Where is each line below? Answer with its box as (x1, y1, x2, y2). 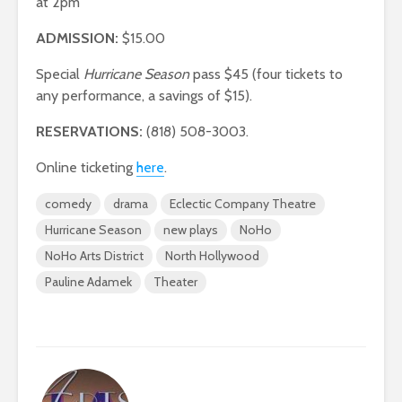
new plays (163, 222, 218, 239)
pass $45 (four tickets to (189, 66, 343, 83)
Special (36, 66, 83, 83)
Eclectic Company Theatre (170, 196, 316, 213)
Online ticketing (36, 159, 136, 177)
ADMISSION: (36, 30, 118, 48)
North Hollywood (165, 248, 259, 265)
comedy (45, 196, 92, 213)
